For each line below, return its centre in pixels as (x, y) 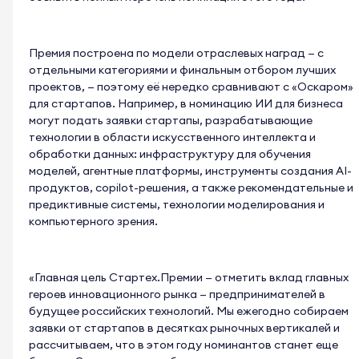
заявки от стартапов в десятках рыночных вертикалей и (184, 328)
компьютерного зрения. (93, 222)
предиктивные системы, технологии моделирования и (177, 205)
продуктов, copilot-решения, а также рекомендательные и (191, 188)
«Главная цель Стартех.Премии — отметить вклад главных (189, 278)
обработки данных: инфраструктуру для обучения (170, 154)
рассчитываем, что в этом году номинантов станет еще (184, 345)
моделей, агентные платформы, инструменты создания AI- (190, 171)
